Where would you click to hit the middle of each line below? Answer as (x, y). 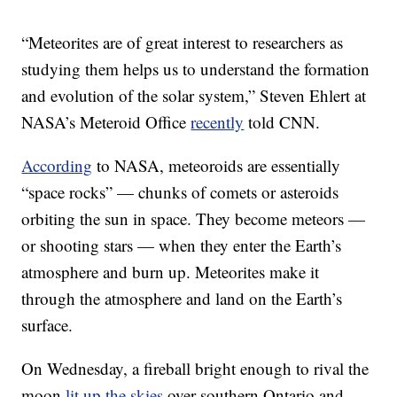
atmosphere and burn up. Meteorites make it (171, 272)
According (57, 165)
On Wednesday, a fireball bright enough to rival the (195, 368)
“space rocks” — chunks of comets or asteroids (180, 192)
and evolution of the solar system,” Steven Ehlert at (194, 95)
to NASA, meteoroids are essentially (217, 165)
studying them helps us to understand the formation (196, 69)
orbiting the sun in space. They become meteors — (194, 218)
